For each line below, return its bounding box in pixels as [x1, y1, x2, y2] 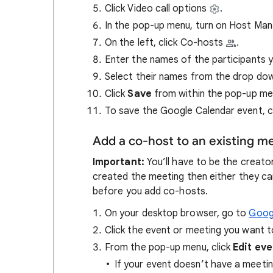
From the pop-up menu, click [105, 241, 233, 253]
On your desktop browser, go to [105, 207, 249, 219]
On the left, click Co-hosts [105, 37, 224, 49]
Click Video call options [105, 2, 209, 15]
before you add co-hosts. [93, 185, 208, 197]
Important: [93, 156, 144, 168]
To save [105, 105, 140, 117]
